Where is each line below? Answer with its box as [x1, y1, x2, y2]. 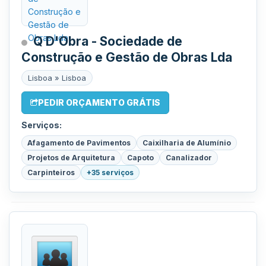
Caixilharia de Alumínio [142, 138, 231, 147]
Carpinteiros [27, 168, 75, 177]
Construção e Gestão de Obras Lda [21, 50, 232, 65]
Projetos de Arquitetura [27, 153, 115, 162]
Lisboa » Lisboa [28, 73, 86, 83]
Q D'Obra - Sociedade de [33, 34, 182, 49]
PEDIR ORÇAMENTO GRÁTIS [38, 97, 160, 107]
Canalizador [166, 153, 212, 162]
